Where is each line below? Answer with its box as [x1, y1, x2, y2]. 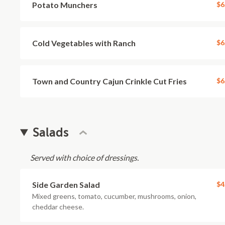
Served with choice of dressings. [30, 153, 139, 162]
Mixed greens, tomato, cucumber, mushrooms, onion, [32, 192, 196, 200]
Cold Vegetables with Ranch [32, 38, 136, 48]
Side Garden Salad [32, 180, 100, 189]
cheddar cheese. [32, 202, 84, 211]
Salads [33, 126, 69, 140]
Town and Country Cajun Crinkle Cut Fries [32, 76, 187, 86]
